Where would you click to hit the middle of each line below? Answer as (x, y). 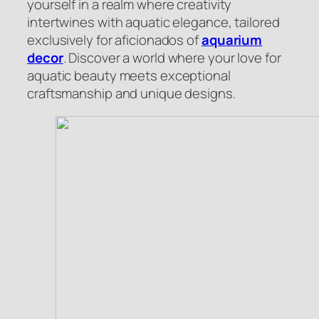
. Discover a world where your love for (172, 58)
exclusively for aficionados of (114, 40)
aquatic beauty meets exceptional (129, 76)
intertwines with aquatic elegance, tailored (153, 22)
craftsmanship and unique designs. (131, 94)
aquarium (232, 40)
